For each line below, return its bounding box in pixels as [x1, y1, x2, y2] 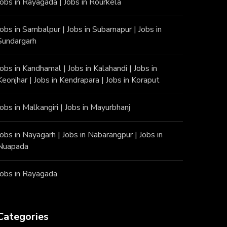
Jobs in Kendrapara [34, 74, 100, 86]
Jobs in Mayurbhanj [65, 102, 131, 113]
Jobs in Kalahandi [68, 63, 128, 74]
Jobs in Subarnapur [67, 24, 132, 35]
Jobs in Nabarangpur [62, 129, 133, 141]
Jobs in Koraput [106, 74, 160, 86]
